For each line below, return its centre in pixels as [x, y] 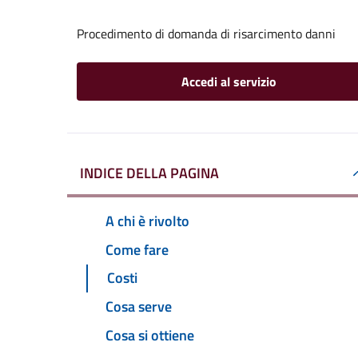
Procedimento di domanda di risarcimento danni [206, 34]
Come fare [137, 249]
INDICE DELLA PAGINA [149, 173]
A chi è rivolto [147, 221]
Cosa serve [139, 307]
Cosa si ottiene [150, 336]
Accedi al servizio [229, 82]
